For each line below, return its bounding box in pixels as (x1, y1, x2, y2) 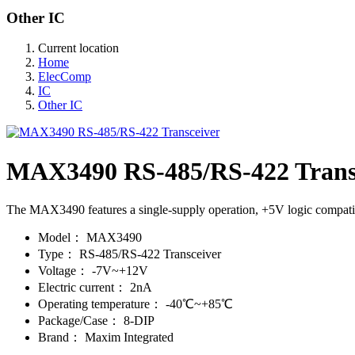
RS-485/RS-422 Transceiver (79, 247, 221, 261)
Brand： (38, 330, 82, 345)
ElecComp (38, 70, 91, 84)
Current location (38, 41, 119, 55)
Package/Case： (38, 314, 120, 328)
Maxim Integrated (85, 330, 174, 345)
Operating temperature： (38, 297, 162, 311)
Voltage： (38, 264, 89, 278)
